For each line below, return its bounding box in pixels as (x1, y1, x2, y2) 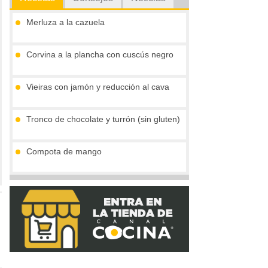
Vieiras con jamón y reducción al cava (26, 82, 169, 92)
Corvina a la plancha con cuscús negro (26, 50, 173, 60)
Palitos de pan (26, 179, 80, 189)
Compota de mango (26, 147, 102, 157)
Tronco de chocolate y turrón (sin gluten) (26, 114, 180, 124)
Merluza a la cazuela (26, 17, 105, 28)
